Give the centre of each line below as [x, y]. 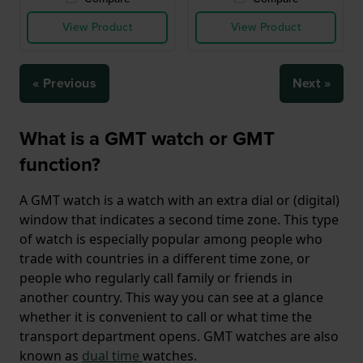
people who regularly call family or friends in [156, 278]
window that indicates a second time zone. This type [179, 220]
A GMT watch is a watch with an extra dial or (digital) [179, 200]
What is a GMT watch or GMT [147, 139]
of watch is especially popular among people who [171, 239]
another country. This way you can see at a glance [171, 297]
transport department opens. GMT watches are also [179, 336]
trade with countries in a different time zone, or [165, 258]
